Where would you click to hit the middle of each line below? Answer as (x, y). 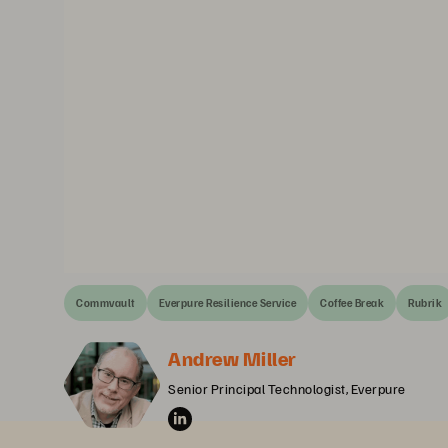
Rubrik (425, 302)
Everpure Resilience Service (227, 302)
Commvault (105, 302)
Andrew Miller (232, 358)
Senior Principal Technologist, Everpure (287, 388)
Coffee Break (352, 302)
